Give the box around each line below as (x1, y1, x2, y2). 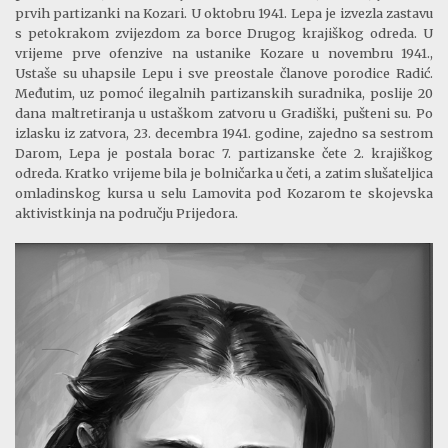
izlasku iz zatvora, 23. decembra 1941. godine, (15, 124, 308, 141)
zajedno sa (307, 124, 376, 141)
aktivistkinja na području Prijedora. (15, 204, 238, 221)
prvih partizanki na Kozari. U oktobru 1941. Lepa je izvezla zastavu (15, 4, 433, 21)
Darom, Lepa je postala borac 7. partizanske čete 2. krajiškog (15, 144, 433, 161)
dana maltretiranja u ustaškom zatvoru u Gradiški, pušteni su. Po (15, 104, 433, 121)
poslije (370, 84, 413, 101)
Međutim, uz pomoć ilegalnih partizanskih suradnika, (15, 84, 370, 101)
